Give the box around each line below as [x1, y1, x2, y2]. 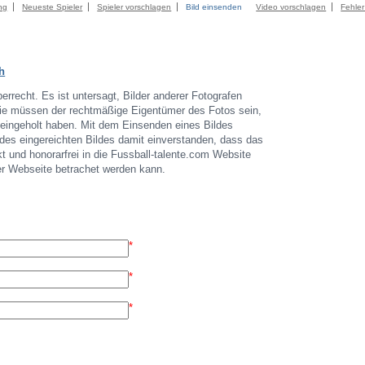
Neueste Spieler [22, 2, 83, 11]
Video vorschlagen [256, 2, 327, 11]
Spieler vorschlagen [97, 2, 172, 11]
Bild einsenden [186, 2, 243, 11]
